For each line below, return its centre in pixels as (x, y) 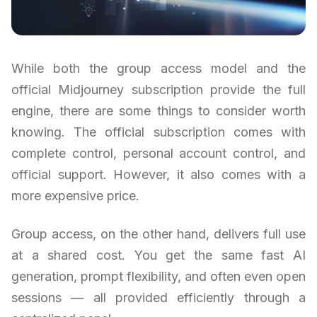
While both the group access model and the (158, 69)
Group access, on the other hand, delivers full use (158, 234)
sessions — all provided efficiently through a (158, 298)
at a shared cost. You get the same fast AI (158, 255)
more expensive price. (75, 196)
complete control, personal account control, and (158, 154)
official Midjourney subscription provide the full (158, 90)
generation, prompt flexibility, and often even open (158, 277)
